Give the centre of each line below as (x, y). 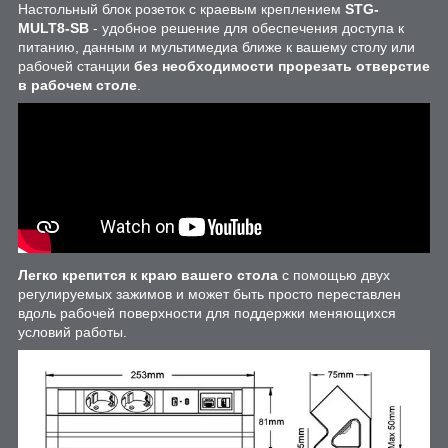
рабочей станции (76, 65)
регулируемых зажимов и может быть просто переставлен (209, 293)
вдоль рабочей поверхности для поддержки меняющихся (207, 312)
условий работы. (72, 331)
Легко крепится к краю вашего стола (148, 274)
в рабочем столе (77, 84)
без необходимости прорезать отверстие (282, 65)
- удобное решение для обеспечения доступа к (246, 27)
